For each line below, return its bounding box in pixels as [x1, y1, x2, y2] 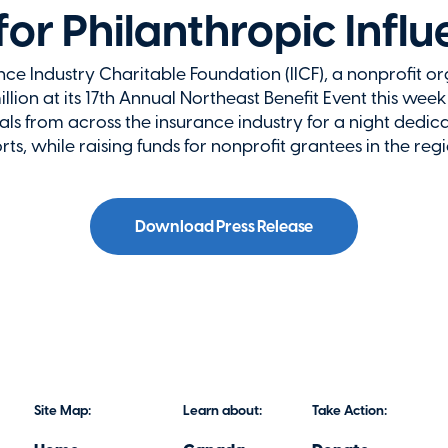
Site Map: [33, 402, 91, 419]
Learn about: [183, 402, 262, 419]
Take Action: [312, 402, 388, 419]
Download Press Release [134, 217, 314, 237]
